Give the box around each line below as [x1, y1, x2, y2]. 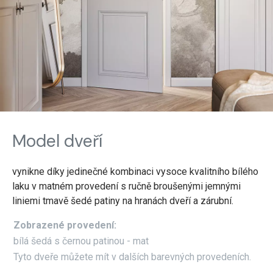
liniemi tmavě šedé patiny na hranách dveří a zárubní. [12, 194, 233, 207]
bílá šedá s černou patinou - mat [13, 235, 149, 247]
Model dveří [12, 129, 102, 152]
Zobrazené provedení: [13, 219, 117, 231]
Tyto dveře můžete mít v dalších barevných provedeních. [13, 251, 252, 263]
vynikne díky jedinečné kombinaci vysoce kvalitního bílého [12, 165, 258, 177]
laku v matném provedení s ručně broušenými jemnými [12, 180, 241, 192]
